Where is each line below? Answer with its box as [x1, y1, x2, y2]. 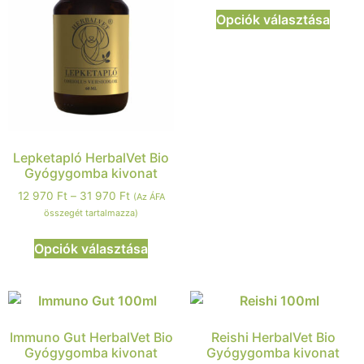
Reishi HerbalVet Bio [210, 329, 336, 346]
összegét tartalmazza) [44, 207, 138, 219]
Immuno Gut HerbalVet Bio [9, 329, 173, 346]
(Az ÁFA [132, 191, 165, 203]
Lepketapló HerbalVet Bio [13, 149, 169, 167]
